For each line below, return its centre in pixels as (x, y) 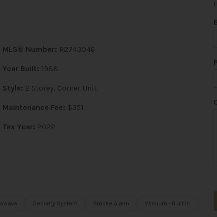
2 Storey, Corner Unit (61, 88)
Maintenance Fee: (34, 107)
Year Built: (21, 69)
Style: (13, 88)
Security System (55, 203)
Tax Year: (20, 127)
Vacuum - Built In (167, 203)
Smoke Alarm (111, 203)
